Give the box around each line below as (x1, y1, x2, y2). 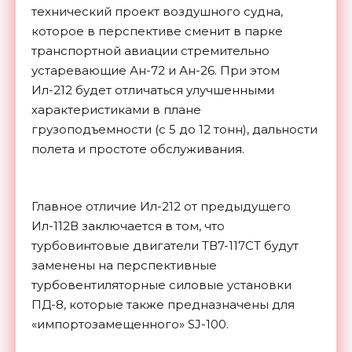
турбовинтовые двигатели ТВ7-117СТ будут (31, 238, 299, 254)
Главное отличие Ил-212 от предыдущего (31, 199, 291, 214)
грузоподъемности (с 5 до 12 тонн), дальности (31, 122, 317, 137)
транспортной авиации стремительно (31, 43, 269, 59)
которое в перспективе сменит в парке (31, 24, 283, 39)
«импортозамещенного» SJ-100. (31, 317, 229, 332)
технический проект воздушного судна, (31, 4, 283, 20)
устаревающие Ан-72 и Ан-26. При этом (31, 63, 280, 79)
